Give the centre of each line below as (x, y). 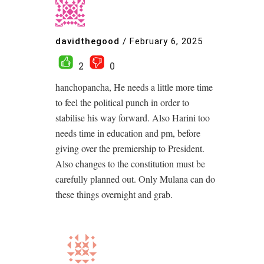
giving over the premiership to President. (130, 148)
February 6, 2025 (166, 41)
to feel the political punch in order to (122, 102)
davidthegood (88, 41)
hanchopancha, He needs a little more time (134, 87)
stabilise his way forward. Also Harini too (133, 118)
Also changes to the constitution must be (130, 164)
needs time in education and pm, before (128, 133)
